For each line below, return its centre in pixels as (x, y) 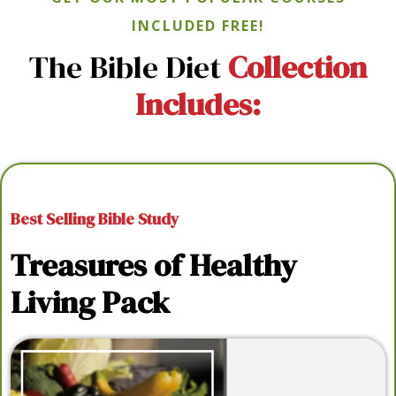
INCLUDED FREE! (198, 26)
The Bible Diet (125, 68)
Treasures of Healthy (154, 266)
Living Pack (90, 303)
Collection (294, 68)
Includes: (198, 105)
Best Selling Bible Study (95, 219)
